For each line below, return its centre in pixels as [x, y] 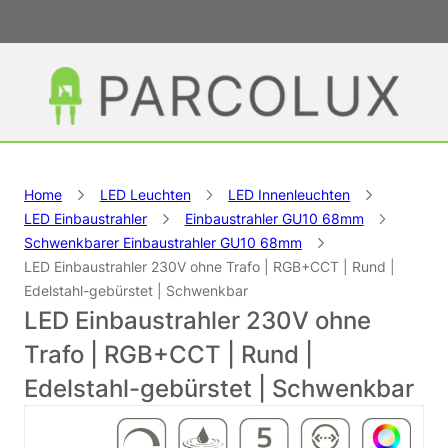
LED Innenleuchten [289, 194]
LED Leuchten [145, 194]
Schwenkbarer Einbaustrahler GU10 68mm [163, 242]
